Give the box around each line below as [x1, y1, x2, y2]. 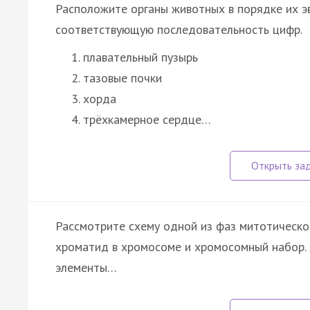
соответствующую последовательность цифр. [55, 21, 302, 37]
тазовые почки [83, 69, 162, 86]
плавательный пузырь [83, 48, 198, 65]
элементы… [55, 259, 117, 275]
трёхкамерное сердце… [83, 111, 211, 127]
